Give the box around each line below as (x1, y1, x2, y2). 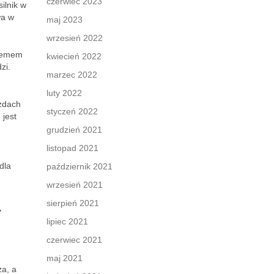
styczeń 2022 (46, 106, 98, 116)
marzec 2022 (46, 70, 97, 80)
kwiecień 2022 (46, 51, 102, 61)
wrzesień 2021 (46, 180, 103, 190)
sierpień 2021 (46, 198, 99, 208)
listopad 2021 (46, 143, 98, 153)
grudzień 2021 (46, 125, 102, 135)
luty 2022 (46, 88, 82, 98)
